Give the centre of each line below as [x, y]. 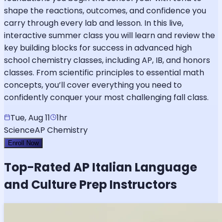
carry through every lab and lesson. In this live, [94, 23]
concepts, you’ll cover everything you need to [93, 85]
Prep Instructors [127, 185]
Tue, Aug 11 [30, 118]
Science [19, 130]
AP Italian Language [135, 167]
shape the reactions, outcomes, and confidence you [105, 11]
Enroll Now [23, 143]
